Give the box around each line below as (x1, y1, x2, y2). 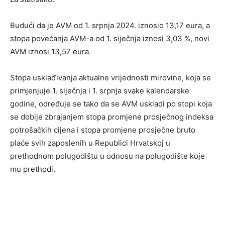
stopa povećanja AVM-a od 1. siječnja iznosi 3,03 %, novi (10, 33, 209, 43)
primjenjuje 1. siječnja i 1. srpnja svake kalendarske (10, 85, 189, 95)
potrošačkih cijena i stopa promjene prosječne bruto (10, 125, 195, 135)
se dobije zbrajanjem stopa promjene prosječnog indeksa (10, 111, 213, 122)
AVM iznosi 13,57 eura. (10, 46, 91, 56)
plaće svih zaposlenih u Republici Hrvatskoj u (10, 138, 170, 148)
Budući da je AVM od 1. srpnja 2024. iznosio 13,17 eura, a (10, 20, 210, 30)
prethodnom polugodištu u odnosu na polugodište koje (10, 151, 205, 161)
